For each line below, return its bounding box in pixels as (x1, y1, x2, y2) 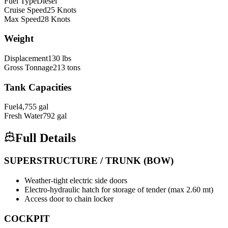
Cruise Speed (4, 5, 47, 14)
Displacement (4, 53, 48, 63)
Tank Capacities (4, 81, 71, 93)
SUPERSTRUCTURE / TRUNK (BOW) (4, 155, 174, 166)
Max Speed (4, 14, 41, 23)
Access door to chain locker (24, 194, 113, 203)
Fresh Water (4, 111, 43, 121)
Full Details (15, 131, 76, 145)
